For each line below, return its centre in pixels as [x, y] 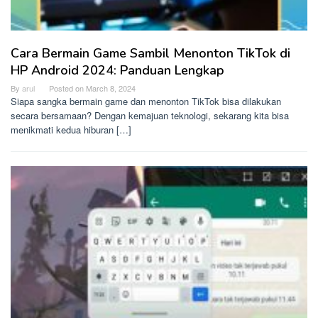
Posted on [67, 88]
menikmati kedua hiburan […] [71, 129]
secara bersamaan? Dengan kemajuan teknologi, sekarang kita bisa [150, 115]
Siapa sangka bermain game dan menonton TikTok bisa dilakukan [146, 101]
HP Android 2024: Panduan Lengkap [117, 70]
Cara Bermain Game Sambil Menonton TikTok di [150, 53]
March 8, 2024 [111, 88]
